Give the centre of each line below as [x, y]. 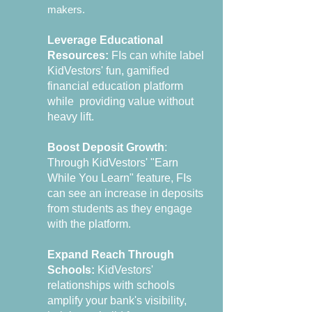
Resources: [78, 55]
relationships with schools [111, 285]
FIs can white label [156, 55]
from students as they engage [120, 209]
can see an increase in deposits [125, 193]
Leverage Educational [105, 40]
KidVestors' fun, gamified [108, 71]
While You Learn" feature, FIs [119, 178]
